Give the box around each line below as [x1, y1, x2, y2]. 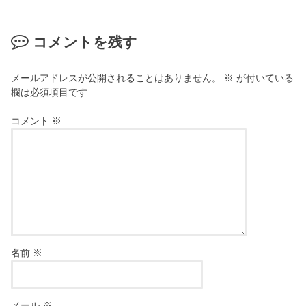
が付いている [234, 72, 294, 83]
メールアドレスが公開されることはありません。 [11, 72, 222, 83]
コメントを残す [32, 34, 137, 51]
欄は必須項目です [11, 86, 88, 98]
